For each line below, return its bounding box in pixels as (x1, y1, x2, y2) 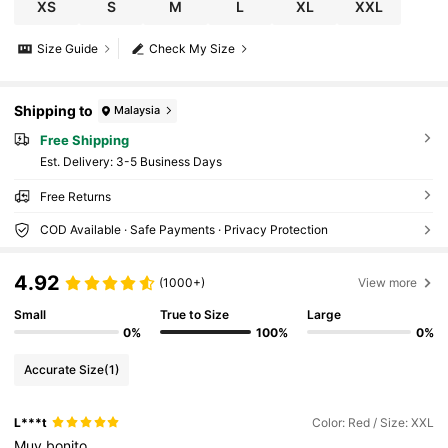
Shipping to (14, 102, 94, 120)
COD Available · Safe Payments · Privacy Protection (39, 222, 328, 238)
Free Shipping (39, 131, 129, 148)
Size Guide (37, 41, 99, 57)
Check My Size (149, 41, 236, 57)
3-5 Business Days (115, 154, 222, 170)
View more (358, 274, 418, 290)
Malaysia (114, 103, 161, 118)
